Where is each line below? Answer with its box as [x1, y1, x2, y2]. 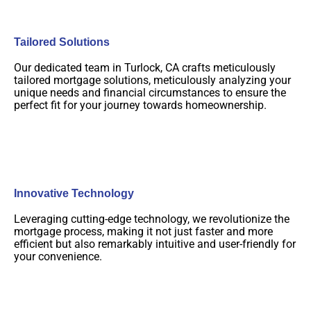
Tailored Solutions [14, 35, 110, 48]
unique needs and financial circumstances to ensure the [14, 85, 286, 99]
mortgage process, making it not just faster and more [14, 224, 273, 238]
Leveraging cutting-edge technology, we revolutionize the [14, 212, 289, 226]
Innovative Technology [14, 187, 134, 199]
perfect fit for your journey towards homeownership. [14, 98, 267, 112]
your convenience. [14, 249, 102, 263]
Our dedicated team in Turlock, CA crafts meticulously [14, 60, 276, 74]
